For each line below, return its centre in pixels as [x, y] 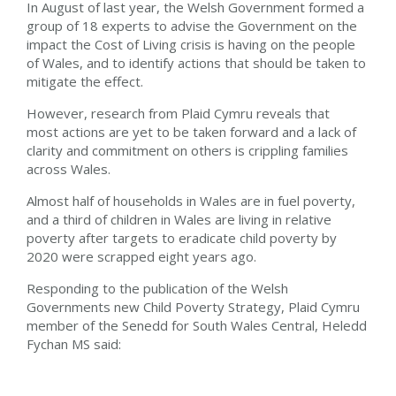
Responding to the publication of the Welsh [157, 289]
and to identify [130, 63]
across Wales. [72, 169]
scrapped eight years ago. [179, 257]
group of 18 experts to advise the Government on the [192, 26]
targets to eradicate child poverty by [225, 238]
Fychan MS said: [74, 344]
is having [241, 45]
